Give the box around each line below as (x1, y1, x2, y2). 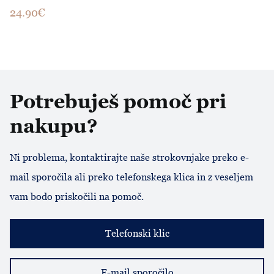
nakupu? (10, 115, 98, 137)
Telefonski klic (105, 228, 169, 239)
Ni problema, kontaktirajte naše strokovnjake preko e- (10, 152, 249, 163)
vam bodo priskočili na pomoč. (10, 191, 144, 202)
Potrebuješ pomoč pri (10, 91, 226, 113)
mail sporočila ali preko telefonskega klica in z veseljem (10, 171, 253, 183)
